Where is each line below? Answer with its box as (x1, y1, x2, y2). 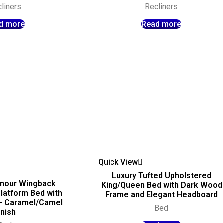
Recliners (145, 1, 178, 11)
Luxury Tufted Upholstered (111, 170, 211, 180)
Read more (141, 19, 182, 29)
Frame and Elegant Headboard (105, 189, 218, 199)
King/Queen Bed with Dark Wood (101, 180, 222, 190)
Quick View (98, 157, 138, 167)
